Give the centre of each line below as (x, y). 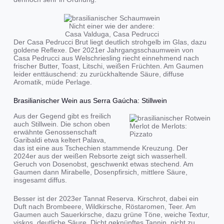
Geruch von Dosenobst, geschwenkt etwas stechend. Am (103, 164)
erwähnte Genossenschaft (55, 132)
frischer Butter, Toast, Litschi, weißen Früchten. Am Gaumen (108, 66)
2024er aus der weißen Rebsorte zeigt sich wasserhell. (100, 156)
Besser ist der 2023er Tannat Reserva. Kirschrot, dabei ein (106, 198)
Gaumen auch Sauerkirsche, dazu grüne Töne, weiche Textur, (111, 214)
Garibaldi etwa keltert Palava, (59, 140)
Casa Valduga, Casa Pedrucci (112, 34)
